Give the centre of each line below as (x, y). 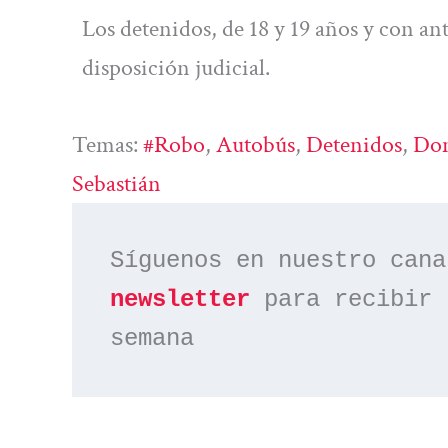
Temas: (107, 144)
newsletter (180, 300)
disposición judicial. (176, 67)
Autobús (255, 144)
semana (152, 339)
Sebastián (116, 183)
